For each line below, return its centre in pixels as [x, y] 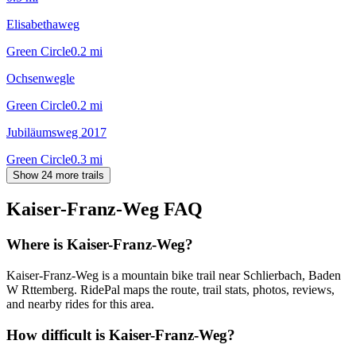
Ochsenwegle [41, 78]
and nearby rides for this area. [80, 304]
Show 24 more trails [58, 175]
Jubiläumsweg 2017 [56, 132]
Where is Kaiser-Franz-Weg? [100, 245]
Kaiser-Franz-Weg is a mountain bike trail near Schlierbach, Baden [174, 276]
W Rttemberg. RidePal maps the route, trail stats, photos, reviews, [170, 290]
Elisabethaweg [43, 24]
